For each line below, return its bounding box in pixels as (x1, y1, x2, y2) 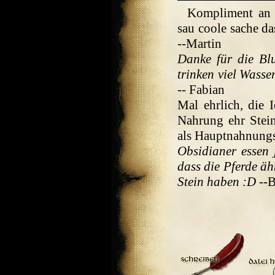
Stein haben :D (177, 174, 256, 189)
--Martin (177, 36, 222, 51)
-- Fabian (177, 82, 225, 97)
